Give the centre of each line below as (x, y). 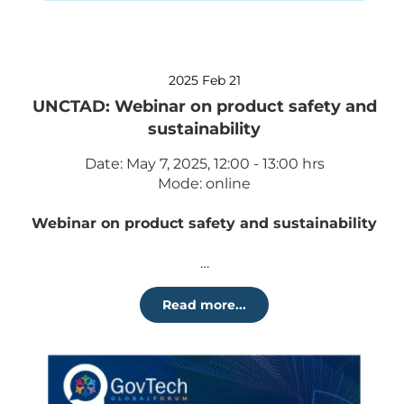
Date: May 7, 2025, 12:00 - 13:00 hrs (204, 164)
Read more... (204, 305)
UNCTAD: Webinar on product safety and (204, 106)
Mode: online (204, 184)
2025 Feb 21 (204, 80)
